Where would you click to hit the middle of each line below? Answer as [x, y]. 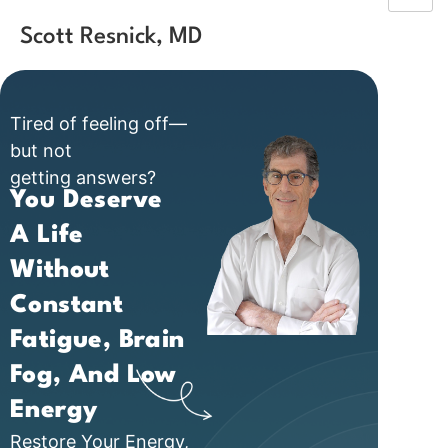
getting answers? [83, 177]
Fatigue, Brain [97, 341]
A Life [47, 236]
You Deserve [86, 201]
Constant [67, 306]
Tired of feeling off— [98, 123]
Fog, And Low [93, 376]
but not [41, 150]
